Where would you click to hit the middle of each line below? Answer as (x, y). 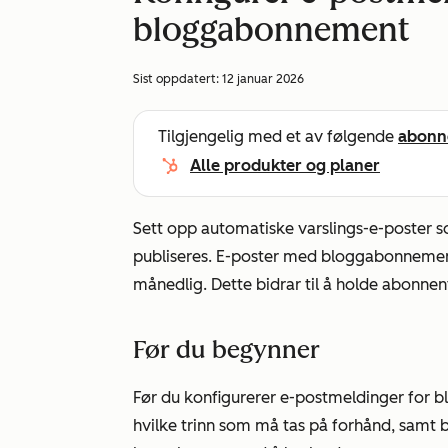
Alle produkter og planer (285, 165)
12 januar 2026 (263, 79)
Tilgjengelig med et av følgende (278, 136)
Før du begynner (226, 349)
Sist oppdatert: (177, 79)
